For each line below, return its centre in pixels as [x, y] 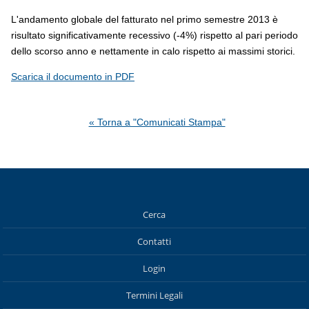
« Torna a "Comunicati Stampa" [157, 122]
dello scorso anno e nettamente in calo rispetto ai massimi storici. [153, 51]
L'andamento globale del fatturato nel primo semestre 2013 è [144, 19]
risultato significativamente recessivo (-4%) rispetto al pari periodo [154, 35]
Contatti [154, 241]
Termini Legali [154, 295]
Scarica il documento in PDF [73, 77]
